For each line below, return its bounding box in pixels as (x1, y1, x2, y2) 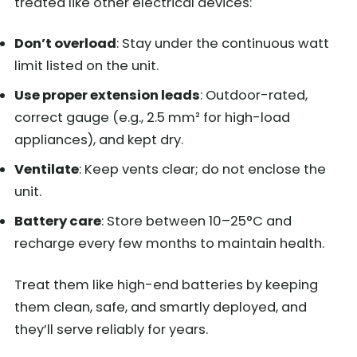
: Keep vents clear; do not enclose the (79, 159, 326, 178)
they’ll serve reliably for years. (14, 320, 208, 339)
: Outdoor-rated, (200, 85, 308, 104)
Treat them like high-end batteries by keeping (14, 275, 318, 294)
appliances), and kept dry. (14, 130, 183, 149)
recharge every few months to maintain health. (14, 233, 324, 253)
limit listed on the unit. (14, 56, 159, 75)
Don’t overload (14, 33, 116, 53)
